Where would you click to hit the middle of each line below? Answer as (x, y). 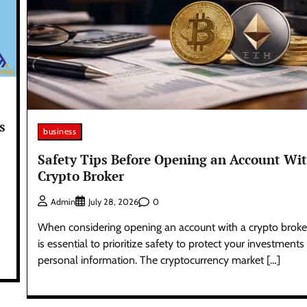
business (60, 132)
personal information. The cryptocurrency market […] (159, 260)
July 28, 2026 (114, 202)
